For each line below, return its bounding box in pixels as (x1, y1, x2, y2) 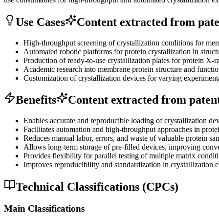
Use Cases (16, 15, 65, 28)
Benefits (16, 93, 56, 107)
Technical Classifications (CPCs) (16, 180, 178, 194)
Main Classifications (4, 203, 85, 214)
